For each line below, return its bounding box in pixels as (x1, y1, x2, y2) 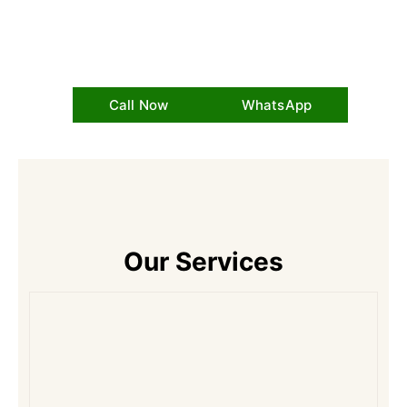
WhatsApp (241, 96, 313, 114)
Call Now (108, 96, 169, 114)
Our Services (124, 246, 283, 277)
